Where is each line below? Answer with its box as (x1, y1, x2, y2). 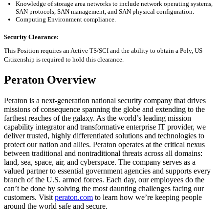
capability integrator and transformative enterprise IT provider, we (4, 122, 206, 131)
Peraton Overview (4, 73, 96, 87)
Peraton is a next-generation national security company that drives (4, 96, 206, 105)
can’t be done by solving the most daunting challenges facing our (4, 184, 204, 193)
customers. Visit (4, 193, 55, 201)
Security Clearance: (4, 33, 60, 41)
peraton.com (55, 193, 93, 201)
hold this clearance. (71, 56, 124, 64)
